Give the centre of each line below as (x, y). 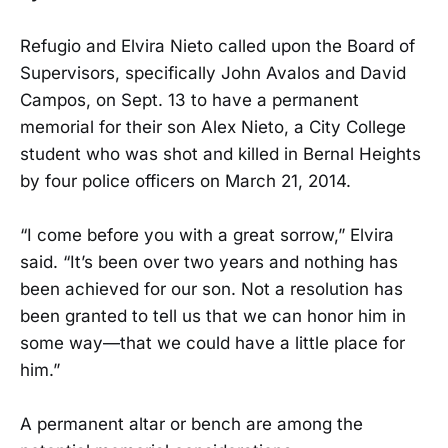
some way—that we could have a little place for (212, 343)
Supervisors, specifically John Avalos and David (213, 73)
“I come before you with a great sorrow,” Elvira (207, 235)
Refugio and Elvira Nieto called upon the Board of (217, 46)
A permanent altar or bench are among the (191, 424)
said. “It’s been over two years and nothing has (209, 262)
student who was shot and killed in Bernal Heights (220, 154)
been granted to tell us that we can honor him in (213, 316)
